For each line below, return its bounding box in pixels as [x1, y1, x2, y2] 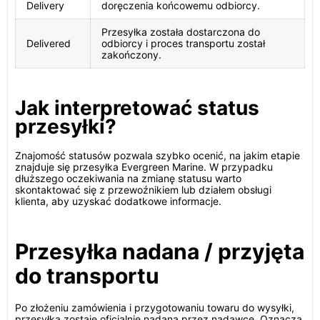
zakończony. [101, 49, 161, 61]
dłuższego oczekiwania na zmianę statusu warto [15, 172, 241, 184]
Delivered [26, 37, 71, 49]
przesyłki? [15, 114, 116, 139]
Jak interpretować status [15, 96, 259, 120]
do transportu [15, 263, 159, 289]
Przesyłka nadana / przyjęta [15, 239, 304, 264]
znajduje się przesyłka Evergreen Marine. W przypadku [15, 161, 273, 173]
